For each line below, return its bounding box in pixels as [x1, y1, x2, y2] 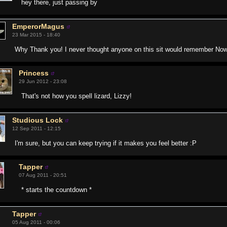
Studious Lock [12, 116, 63, 124]
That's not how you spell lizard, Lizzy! [21, 92, 132, 100]
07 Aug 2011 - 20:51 [19, 172, 67, 178]
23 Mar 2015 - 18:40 [12, 32, 61, 37]
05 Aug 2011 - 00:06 [12, 219, 61, 225]
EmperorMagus [12, 22, 65, 30]
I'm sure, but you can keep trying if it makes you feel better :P [15, 139, 197, 147]
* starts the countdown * [21, 186, 92, 194]
